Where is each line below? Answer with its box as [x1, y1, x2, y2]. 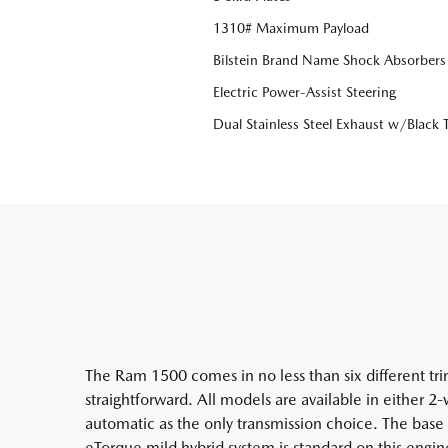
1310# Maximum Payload [213, 20, 369, 37]
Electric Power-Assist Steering [213, 84, 396, 101]
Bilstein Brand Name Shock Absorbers [213, 52, 446, 69]
